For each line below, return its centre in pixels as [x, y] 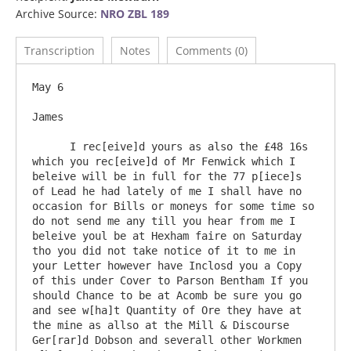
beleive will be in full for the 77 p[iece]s [167, 176]
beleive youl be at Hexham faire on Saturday [167, 236]
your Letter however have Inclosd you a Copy [167, 266]
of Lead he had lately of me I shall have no [167, 191]
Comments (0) [212, 51]
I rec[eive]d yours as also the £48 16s [51, 147]
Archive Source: [58, 14]
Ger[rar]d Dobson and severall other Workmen [167, 340]
